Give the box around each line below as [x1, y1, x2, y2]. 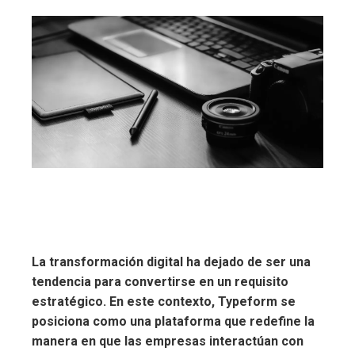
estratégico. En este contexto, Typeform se [32, 293, 296, 309]
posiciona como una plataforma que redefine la [32, 313, 315, 329]
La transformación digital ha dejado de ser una [32, 254, 311, 269]
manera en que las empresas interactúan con [32, 333, 303, 349]
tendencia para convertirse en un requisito [32, 273, 288, 289]
